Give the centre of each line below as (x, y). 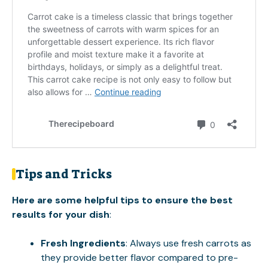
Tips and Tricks (64, 174)
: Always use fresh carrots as (188, 243)
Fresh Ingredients (83, 243)
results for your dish (61, 214)
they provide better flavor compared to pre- (139, 258)
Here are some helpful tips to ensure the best (122, 200)
